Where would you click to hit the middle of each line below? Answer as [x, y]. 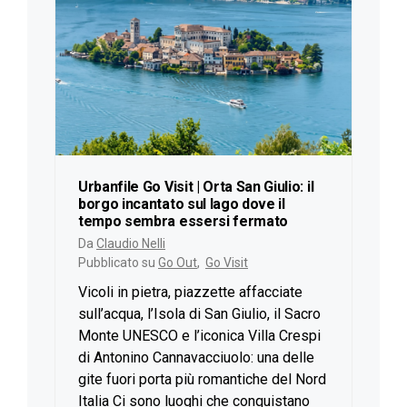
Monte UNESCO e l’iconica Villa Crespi [199, 336]
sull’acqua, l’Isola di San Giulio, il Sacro [199, 314]
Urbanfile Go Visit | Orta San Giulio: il [196, 187]
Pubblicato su [118, 263]
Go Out [178, 263]
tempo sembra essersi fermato [184, 222]
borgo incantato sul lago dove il [182, 204]
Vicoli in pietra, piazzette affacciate [190, 293]
